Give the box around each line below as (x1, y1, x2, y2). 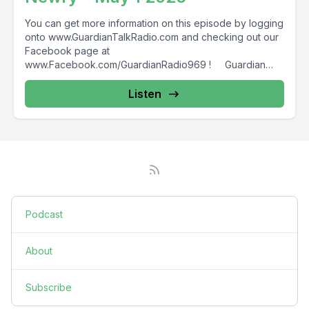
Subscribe (26, 281, 72, 293)
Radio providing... (25, 72, 103, 84)
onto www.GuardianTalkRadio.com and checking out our (25, 31, 279, 43)
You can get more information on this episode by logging (25, 17, 283, 29)
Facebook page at (25, 45, 110, 57)
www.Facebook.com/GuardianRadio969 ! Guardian (25, 59, 266, 70)
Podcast (26, 208, 63, 220)
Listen (128, 87, 161, 101)
